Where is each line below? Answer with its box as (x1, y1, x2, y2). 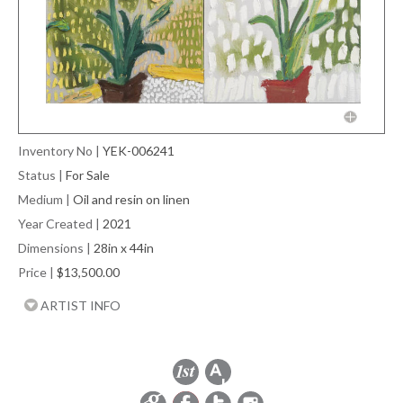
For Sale (66, 167, 110, 184)
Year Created (18, 216, 93, 232)
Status (18, 167, 56, 184)
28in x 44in (94, 240, 154, 256)
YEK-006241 (103, 143, 175, 159)
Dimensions (18, 240, 84, 256)
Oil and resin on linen (73, 192, 190, 208)
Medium (18, 192, 63, 208)
